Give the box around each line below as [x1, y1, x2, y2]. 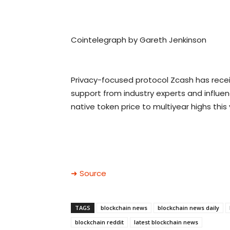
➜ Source [71, 168, 106, 179]
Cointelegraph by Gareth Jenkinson [71, 34, 206, 46]
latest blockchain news [134, 218, 198, 226]
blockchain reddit [75, 218, 124, 226]
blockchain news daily [158, 204, 219, 212]
